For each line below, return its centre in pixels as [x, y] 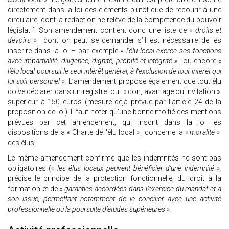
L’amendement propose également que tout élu [144, 82]
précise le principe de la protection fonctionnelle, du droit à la [114, 179]
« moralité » [203, 133]
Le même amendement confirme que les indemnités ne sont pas [114, 158]
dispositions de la [38, 133]
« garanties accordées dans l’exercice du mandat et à [141, 189]
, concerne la [163, 133]
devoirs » [24, 41]
